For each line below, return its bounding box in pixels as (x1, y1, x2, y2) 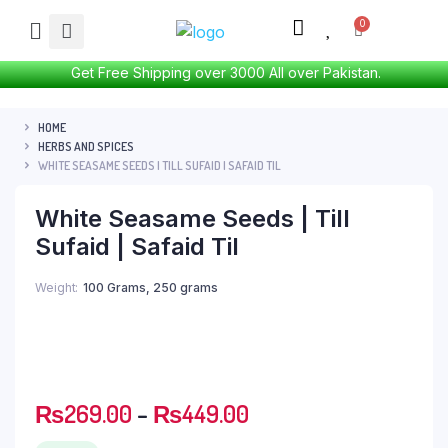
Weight (35, 280, 76, 295)
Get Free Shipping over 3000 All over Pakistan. (67, 64, 381, 81)
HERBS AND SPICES (38, 138, 134, 154)
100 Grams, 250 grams (83, 280, 218, 295)
